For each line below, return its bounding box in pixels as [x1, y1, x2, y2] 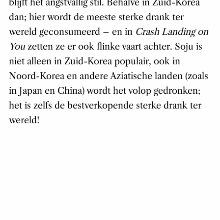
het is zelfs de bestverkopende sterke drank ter [8, 100, 201, 111]
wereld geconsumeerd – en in [8, 26, 135, 37]
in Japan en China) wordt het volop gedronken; [8, 85, 200, 96]
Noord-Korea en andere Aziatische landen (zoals [8, 70, 208, 82]
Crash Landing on [135, 26, 208, 37]
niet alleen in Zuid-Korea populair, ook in [8, 55, 180, 67]
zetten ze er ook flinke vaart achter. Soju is [25, 41, 202, 52]
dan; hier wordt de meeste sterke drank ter [8, 11, 184, 23]
